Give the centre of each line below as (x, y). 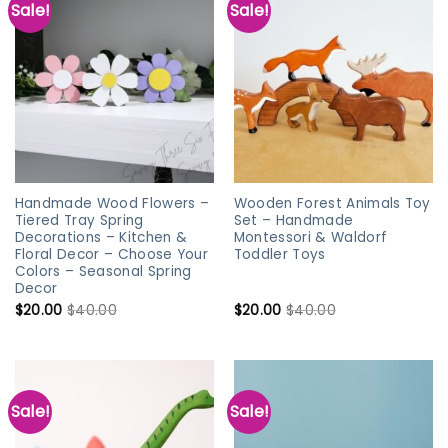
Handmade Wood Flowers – (112, 203)
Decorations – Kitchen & (101, 237)
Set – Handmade (293, 220)
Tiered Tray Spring (79, 220)
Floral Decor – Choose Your (111, 254)
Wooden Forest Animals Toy (332, 203)
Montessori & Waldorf (310, 237)
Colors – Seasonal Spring (103, 271)
